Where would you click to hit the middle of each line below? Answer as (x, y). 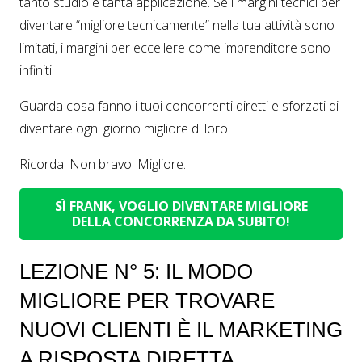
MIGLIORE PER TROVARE (147, 300)
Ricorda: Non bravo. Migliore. (103, 164)
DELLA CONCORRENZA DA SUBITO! (181, 222)
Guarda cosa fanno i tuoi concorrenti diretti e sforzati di (179, 106)
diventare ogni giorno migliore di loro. (125, 129)
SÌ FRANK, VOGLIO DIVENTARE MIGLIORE (181, 206)
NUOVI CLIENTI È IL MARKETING (181, 329)
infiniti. (37, 71)
